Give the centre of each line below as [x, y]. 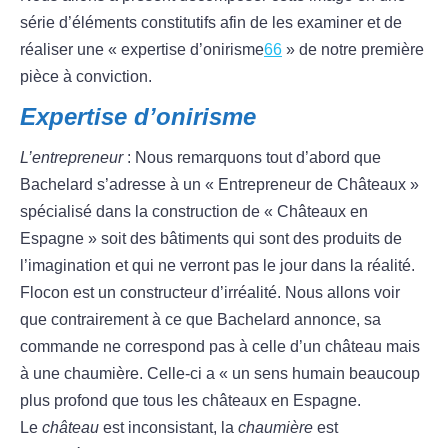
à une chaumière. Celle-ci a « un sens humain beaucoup [220, 374]
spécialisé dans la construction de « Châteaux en [194, 212]
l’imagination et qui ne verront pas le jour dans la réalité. [217, 266]
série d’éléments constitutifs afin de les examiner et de [211, 23]
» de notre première [353, 50]
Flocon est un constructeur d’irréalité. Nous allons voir [210, 293]
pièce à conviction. [88, 77]
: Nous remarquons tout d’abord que [252, 158]
